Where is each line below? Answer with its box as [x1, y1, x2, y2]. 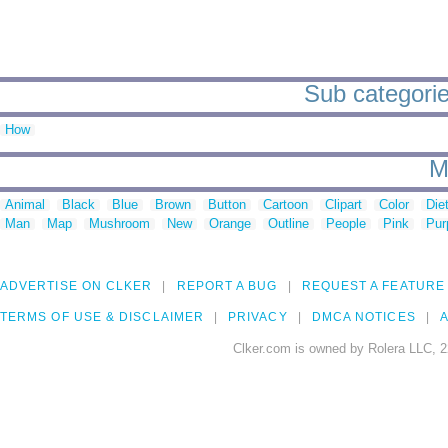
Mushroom [89, 216, 150, 232]
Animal [5, 197, 45, 213]
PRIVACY [228, 310, 288, 325]
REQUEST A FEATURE [301, 279, 445, 294]
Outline [268, 216, 309, 232]
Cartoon [263, 197, 308, 213]
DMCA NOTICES [311, 310, 416, 325]
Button [208, 197, 246, 213]
